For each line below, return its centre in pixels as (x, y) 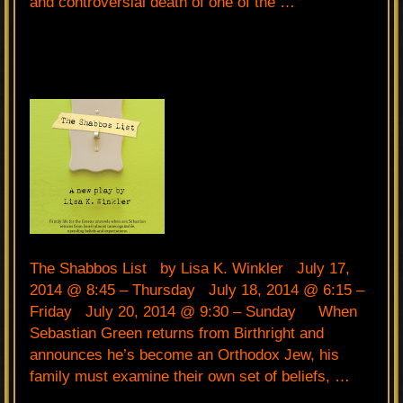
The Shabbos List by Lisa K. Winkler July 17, (190, 268)
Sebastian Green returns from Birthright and (177, 333)
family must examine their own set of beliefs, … (190, 376)
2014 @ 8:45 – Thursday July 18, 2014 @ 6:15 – (197, 290)
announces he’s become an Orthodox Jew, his (184, 354)
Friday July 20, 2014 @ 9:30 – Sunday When (193, 311)
